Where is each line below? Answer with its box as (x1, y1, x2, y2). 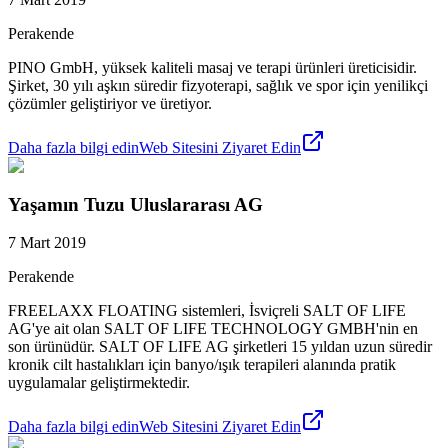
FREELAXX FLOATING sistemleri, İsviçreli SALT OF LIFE (8, 302, 406, 320)
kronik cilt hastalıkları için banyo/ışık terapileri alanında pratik (8, 356, 396, 374)
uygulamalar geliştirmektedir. (8, 374, 190, 392)
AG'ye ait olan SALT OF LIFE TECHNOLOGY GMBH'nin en (8, 320, 418, 338)
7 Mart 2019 (8, 234, 86, 252)
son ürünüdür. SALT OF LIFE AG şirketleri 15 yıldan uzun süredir (8, 338, 432, 356)
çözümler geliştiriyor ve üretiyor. (8, 94, 212, 112)
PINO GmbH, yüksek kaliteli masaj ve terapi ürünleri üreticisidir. (8, 58, 417, 76)
